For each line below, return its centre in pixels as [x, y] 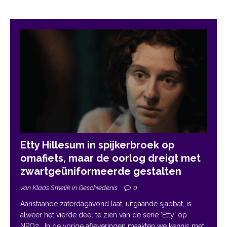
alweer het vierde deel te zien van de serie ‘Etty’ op [104, 215]
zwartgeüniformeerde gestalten [102, 172]
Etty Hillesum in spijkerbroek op [97, 145]
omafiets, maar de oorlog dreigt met [110, 158]
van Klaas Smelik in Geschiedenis [70, 188]
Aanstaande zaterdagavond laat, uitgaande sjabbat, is [106, 204]
